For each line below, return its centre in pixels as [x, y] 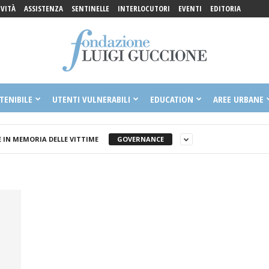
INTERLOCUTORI [144, 8]
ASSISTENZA [43, 8]
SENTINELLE [90, 8]
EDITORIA [225, 8]
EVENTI [190, 8]
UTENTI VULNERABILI [91, 99]
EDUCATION [171, 99]
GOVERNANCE [140, 139]
